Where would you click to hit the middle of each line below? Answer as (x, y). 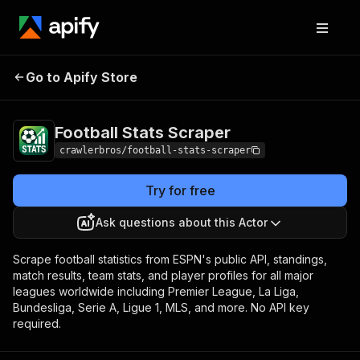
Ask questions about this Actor (182, 222)
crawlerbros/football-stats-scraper (155, 150)
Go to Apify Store (82, 77)
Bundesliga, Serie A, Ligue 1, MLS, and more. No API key (161, 307)
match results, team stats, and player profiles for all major (163, 275)
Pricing (223, 75)
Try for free (180, 190)
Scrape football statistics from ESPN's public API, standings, (170, 259)
